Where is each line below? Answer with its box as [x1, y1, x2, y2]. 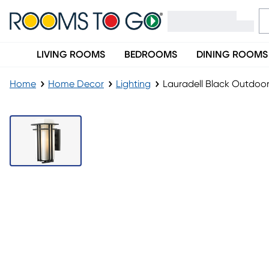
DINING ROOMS [196, 50, 268, 59]
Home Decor [48, 79, 104, 89]
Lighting [116, 79, 151, 89]
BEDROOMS [124, 50, 177, 59]
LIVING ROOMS [37, 50, 105, 59]
